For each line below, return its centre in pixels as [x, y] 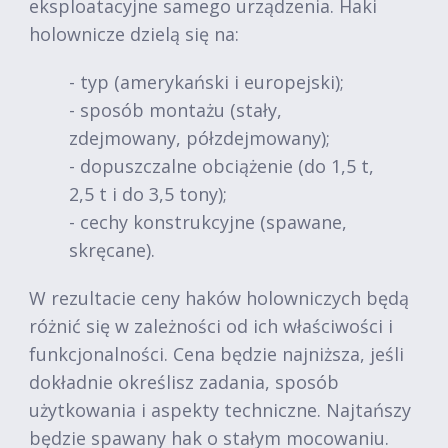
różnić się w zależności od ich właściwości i [211, 326]
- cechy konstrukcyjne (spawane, [208, 222]
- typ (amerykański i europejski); [206, 82]
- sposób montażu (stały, [175, 110]
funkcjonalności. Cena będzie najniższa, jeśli [216, 354]
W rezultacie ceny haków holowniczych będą [219, 298]
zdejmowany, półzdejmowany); [199, 138]
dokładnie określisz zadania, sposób [184, 382]
